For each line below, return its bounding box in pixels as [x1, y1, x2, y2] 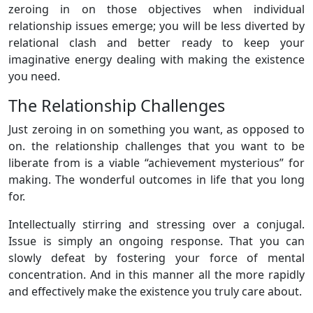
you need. [8, 68, 60, 84]
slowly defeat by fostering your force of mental [8, 249, 305, 265]
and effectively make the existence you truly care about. [8, 283, 302, 299]
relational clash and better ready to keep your [8, 34, 305, 50]
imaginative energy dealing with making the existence [8, 51, 305, 67]
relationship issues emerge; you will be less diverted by [8, 17, 305, 34]
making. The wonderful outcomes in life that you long [8, 171, 305, 187]
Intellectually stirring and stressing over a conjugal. [8, 216, 305, 232]
